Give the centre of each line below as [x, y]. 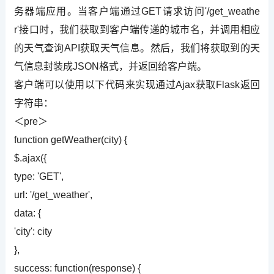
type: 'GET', [39, 176]
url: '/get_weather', [53, 194]
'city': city [33, 231]
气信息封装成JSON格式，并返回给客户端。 [110, 66]
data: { [27, 213]
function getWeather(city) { [70, 139]
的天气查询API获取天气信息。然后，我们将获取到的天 [137, 48]
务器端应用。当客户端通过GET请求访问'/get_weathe [137, 11]
